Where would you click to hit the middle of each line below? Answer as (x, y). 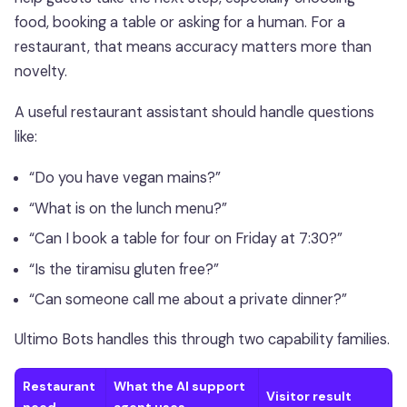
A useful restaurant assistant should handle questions (194, 113)
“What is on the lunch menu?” (128, 208)
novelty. (41, 72)
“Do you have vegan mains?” (125, 178)
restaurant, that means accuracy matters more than (193, 47)
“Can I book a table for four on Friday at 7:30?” (186, 239)
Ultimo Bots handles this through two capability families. (202, 339)
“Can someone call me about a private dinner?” (188, 300)
